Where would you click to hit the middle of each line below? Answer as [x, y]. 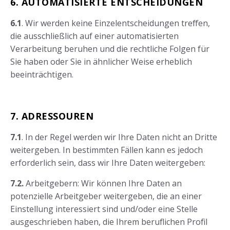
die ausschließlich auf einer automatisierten [94, 36]
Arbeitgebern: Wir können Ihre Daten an [103, 184]
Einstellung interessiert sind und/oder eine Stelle [104, 209]
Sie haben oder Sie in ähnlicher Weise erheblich [101, 62]
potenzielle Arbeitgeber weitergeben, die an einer [106, 196]
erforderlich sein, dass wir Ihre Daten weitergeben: [108, 163]
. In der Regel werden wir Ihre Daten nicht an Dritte [119, 137]
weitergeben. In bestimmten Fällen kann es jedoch [107, 150]
